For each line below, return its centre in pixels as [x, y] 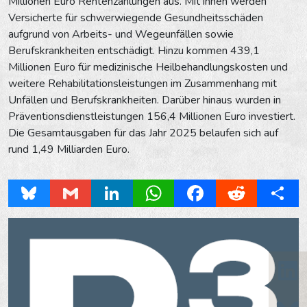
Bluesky [48, 193]
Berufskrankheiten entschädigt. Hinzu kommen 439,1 [134, 50]
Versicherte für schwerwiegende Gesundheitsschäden [136, 17]
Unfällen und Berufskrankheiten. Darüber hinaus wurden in [145, 100]
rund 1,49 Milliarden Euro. [69, 149]
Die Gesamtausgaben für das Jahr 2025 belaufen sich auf [143, 133]
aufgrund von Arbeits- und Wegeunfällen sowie [121, 34]
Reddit [252, 193]
